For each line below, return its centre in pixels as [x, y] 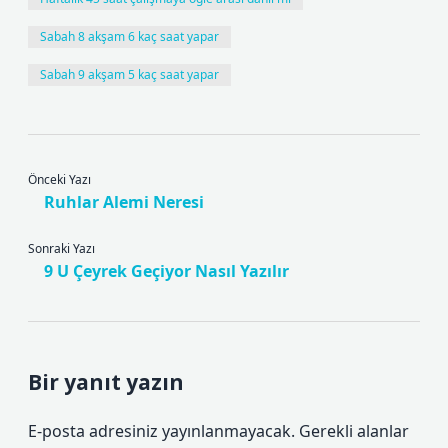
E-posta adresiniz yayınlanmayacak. [161, 431]
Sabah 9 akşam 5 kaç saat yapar [129, 74]
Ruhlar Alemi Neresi [124, 202]
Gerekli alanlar [354, 431]
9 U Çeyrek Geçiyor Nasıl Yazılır [166, 271]
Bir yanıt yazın [106, 382]
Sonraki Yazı [61, 248]
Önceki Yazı [59, 179]
